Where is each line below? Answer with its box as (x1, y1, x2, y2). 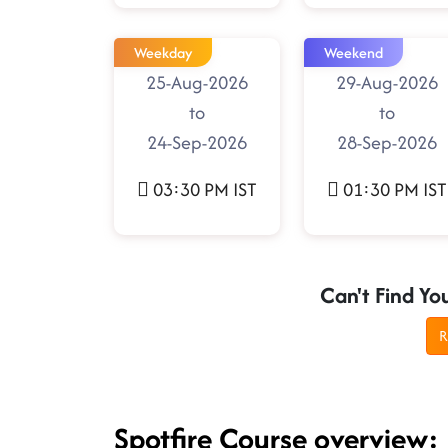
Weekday (134, 42, 192, 64)
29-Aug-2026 (336, 69, 438, 97)
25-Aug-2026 (146, 69, 248, 97)
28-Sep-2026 (337, 129, 437, 157)
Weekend (324, 42, 383, 64)
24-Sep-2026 (147, 129, 247, 157)
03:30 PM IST (153, 176, 257, 204)
